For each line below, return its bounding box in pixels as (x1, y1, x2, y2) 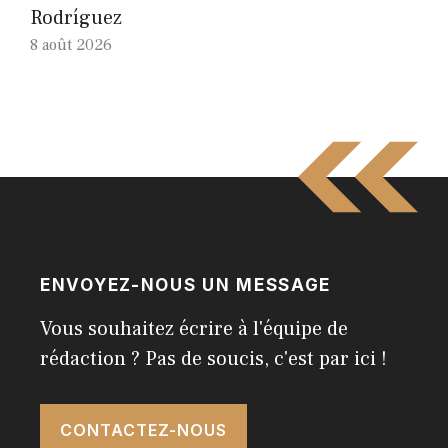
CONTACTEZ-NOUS (60, 420, 227, 441)
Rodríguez (30, 5, 122, 32)
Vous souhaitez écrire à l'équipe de (40, 316, 348, 343)
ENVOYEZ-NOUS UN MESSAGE (40, 275, 332, 296)
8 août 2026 (30, 35, 112, 56)
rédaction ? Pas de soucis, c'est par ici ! (40, 346, 387, 373)
